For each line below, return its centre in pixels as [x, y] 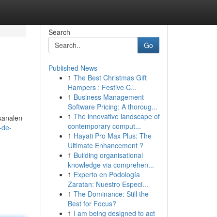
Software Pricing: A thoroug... [112, 107]
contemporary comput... [104, 126]
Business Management [108, 97]
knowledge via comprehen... [111, 165]
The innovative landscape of [116, 116]
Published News [73, 68]
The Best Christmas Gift [110, 77]
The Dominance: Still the [111, 194]
